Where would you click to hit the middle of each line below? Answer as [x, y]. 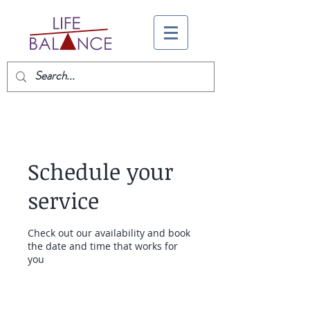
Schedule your [101, 171]
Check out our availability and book [109, 233]
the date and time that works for [103, 246]
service [63, 200]
